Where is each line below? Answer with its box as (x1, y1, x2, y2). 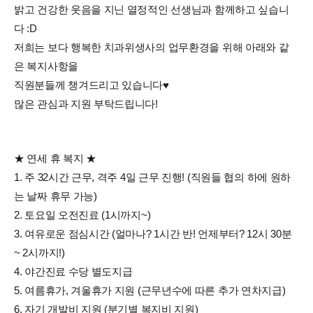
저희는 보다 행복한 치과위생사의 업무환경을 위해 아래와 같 (14, 41, 289, 53)
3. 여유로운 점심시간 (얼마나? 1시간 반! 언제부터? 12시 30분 (14, 227, 292, 240)
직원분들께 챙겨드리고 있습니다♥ (14, 78, 169, 91)
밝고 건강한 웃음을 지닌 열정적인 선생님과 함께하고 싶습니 (14, 3, 289, 15)
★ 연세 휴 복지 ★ (14, 152, 96, 164)
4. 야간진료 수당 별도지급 (14, 265, 133, 277)
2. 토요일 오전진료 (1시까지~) (14, 208, 151, 221)
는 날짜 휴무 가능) (14, 189, 97, 202)
